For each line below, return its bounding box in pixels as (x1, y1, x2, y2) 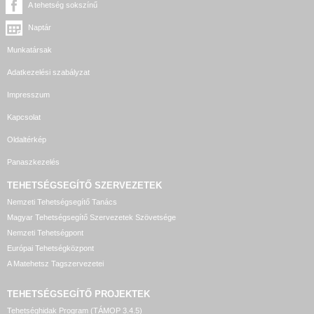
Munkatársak (7, 45, 52, 54)
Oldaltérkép (7, 135, 46, 144)
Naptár (28, 22, 51, 32)
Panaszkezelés (7, 157, 60, 166)
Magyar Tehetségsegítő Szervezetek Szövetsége (7, 212, 176, 221)
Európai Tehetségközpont (7, 243, 94, 252)
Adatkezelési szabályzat (7, 67, 90, 76)
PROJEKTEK (95, 288, 150, 299)
